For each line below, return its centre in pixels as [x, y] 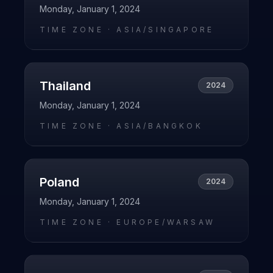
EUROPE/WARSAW [166, 222]
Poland [59, 182]
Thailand [65, 86]
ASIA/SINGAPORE [165, 30]
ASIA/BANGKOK [160, 126]
